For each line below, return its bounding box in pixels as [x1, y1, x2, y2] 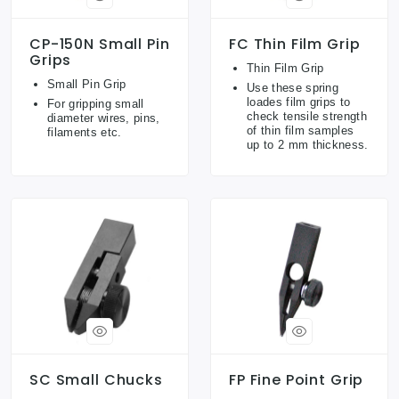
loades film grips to [247, 95, 351, 110]
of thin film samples [247, 124, 354, 138]
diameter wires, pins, [47, 111, 160, 126]
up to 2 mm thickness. [247, 138, 369, 152]
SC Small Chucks [29, 369, 163, 390]
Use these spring [247, 81, 339, 95]
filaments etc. [47, 126, 122, 140]
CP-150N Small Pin [29, 34, 170, 55]
